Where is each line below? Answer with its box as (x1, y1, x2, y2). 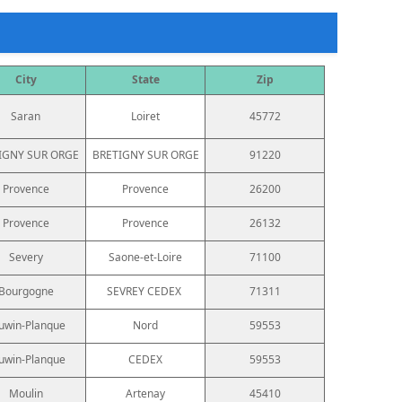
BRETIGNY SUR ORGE (92, 146, 199, 162)
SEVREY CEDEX (107, 283, 181, 299)
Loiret (131, 108, 160, 124)
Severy (8, 249, 43, 265)
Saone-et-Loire (109, 249, 182, 265)
